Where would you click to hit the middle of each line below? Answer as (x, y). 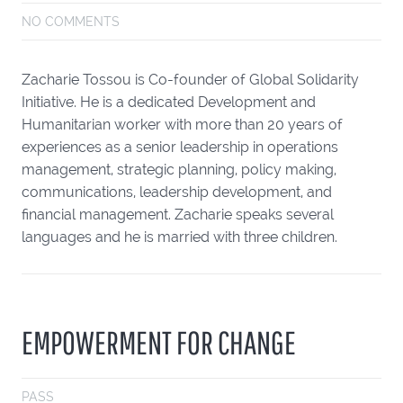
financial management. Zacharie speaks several (178, 215)
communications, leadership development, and (177, 193)
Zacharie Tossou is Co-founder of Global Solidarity (190, 80)
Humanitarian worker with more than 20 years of (182, 125)
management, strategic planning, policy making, (179, 170)
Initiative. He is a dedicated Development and (169, 103)
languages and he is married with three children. (179, 237)
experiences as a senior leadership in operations (180, 148)
